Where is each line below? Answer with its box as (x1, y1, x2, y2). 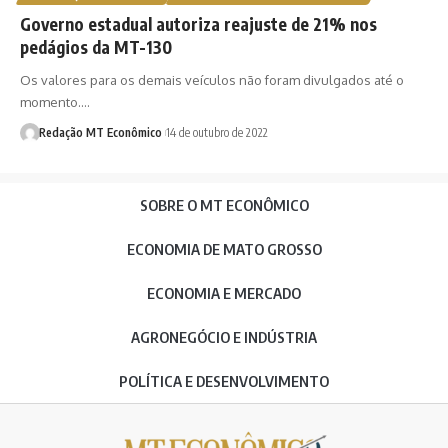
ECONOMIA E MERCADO (147, 283, 301, 302)
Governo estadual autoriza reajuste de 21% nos (20, 12, 377, 35)
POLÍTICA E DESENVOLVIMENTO (119, 371, 329, 390)
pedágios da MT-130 (20, 35, 172, 58)
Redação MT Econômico (38, 124, 162, 140)
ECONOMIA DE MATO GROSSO (126, 239, 322, 258)
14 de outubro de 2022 (165, 124, 268, 140)
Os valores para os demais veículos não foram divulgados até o (20, 71, 404, 88)
